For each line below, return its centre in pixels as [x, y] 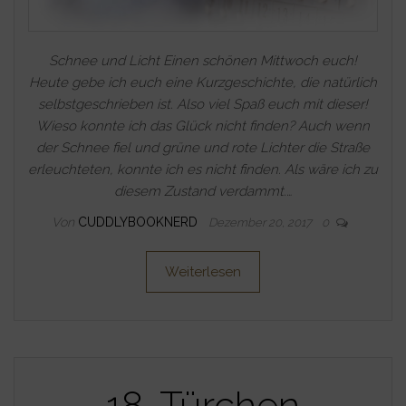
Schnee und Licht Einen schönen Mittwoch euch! [203, 60]
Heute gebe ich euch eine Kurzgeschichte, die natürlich [203, 82]
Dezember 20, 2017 [261, 222]
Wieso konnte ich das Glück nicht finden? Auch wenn [203, 126]
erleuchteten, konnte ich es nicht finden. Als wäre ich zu [203, 169]
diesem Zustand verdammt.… [203, 191]
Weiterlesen [203, 271]
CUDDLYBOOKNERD [139, 222]
